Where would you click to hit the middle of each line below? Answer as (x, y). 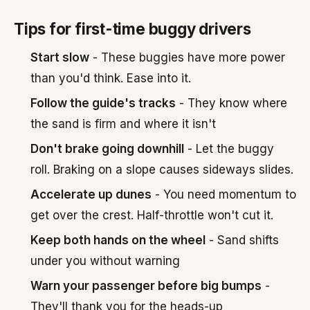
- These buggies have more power (187, 57)
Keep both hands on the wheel (118, 240)
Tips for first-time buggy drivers (133, 29)
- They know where (231, 103)
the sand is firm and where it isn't (123, 124)
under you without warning (105, 261)
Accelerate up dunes (91, 194)
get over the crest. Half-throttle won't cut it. (152, 215)
